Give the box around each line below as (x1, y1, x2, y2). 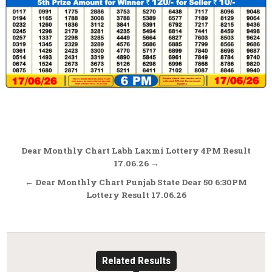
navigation (12, 157, 104, 180)
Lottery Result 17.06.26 (86, 189, 186, 200)
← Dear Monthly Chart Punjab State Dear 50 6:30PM (25, 176, 247, 188)
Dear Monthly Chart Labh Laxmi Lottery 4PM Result (21, 144, 251, 156)
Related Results (101, 254, 171, 267)
